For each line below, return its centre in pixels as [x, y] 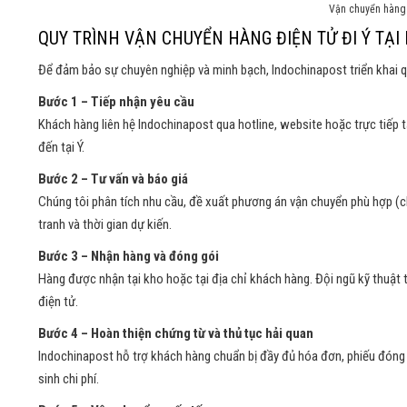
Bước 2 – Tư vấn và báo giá [113, 179]
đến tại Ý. [61, 148]
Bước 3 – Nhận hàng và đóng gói [129, 257]
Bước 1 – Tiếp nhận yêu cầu [116, 102]
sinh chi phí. [69, 379]
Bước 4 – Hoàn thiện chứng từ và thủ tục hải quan [176, 334]
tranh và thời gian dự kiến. [105, 225]
